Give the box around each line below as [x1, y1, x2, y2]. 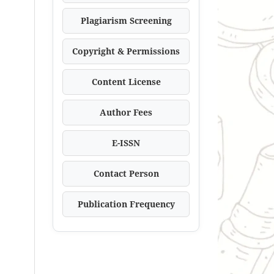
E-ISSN [112, 136, 140, 149]
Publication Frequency [77, 198, 175, 210]
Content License [91, 75, 161, 87]
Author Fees [100, 106, 152, 118]
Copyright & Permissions [72, 45, 180, 57]
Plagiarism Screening [80, 14, 172, 26]
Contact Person [93, 167, 159, 179]
